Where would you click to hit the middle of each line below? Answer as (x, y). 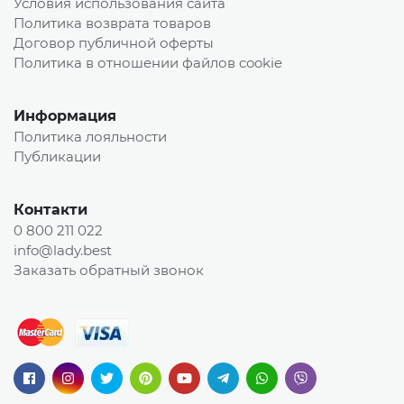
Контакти (50, 210)
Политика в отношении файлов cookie (148, 63)
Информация (65, 116)
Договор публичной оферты (114, 43)
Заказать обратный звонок (109, 271)
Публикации (57, 157)
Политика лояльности (90, 137)
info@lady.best (63, 251)
